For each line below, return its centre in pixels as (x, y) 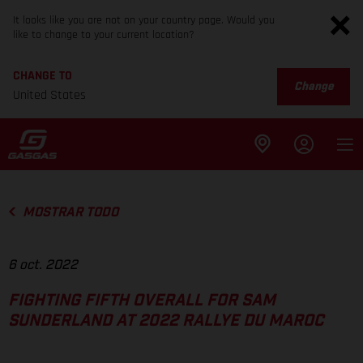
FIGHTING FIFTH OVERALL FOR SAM (142, 301)
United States (49, 95)
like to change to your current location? (104, 35)
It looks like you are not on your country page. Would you (144, 20)
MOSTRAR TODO (70, 212)
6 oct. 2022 (43, 265)
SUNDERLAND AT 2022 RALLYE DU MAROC (166, 321)
